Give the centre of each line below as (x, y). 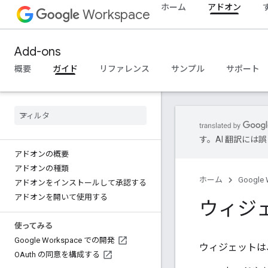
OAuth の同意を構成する (57, 255)
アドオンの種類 (42, 168)
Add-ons (38, 52)
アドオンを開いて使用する (61, 197)
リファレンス (124, 69)
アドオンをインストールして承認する (80, 183)
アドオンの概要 (42, 154)
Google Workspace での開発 (65, 240)
